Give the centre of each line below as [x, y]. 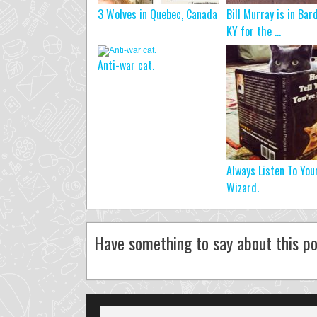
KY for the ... [254, 31]
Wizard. [243, 188]
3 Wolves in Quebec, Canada [157, 14]
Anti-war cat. [126, 65]
